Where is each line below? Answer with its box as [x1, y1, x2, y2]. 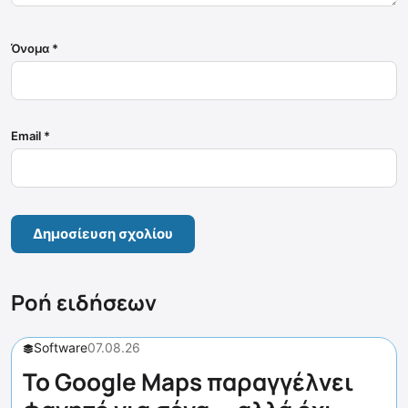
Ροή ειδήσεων [11, 287, 157, 317]
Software [34, 339, 87, 355]
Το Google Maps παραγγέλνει [23, 364, 354, 398]
